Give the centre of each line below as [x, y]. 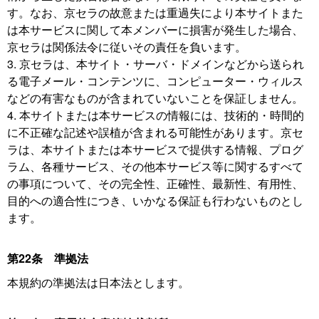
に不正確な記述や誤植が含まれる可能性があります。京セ [155, 132]
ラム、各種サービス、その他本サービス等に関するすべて [155, 166]
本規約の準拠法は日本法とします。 [98, 282]
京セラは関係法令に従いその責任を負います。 [127, 47]
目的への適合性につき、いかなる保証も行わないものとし [155, 200]
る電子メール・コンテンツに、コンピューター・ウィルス [155, 81]
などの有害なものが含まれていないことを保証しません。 [155, 98]
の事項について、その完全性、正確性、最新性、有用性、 [155, 183]
